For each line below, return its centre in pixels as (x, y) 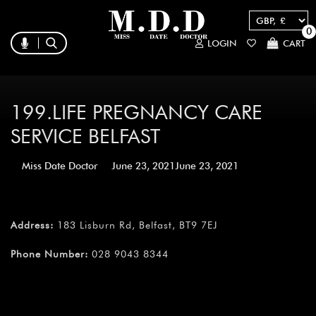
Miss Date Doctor (60, 166)
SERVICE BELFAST (85, 136)
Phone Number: (49, 254)
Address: (32, 225)
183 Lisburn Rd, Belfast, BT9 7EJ (135, 225)
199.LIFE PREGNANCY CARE (136, 113)
